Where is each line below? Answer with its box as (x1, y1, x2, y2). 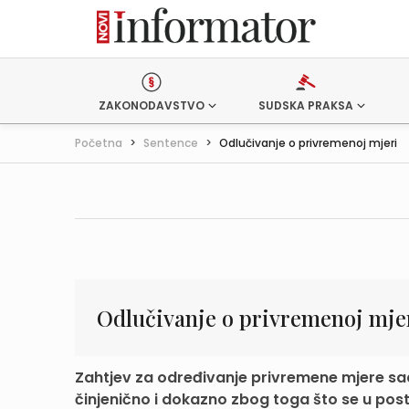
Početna (75, 135, 122, 151)
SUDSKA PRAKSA (257, 98, 353, 113)
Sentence (143, 135, 198, 151)
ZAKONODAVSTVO (99, 98, 204, 113)
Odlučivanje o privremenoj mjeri (219, 135, 397, 151)
